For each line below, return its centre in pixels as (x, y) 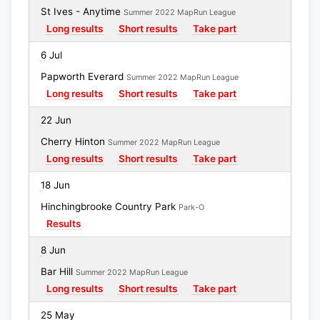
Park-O (191, 207)
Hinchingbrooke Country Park (110, 206)
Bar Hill (58, 271)
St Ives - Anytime (82, 11)
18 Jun (55, 185)
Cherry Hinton (74, 141)
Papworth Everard (84, 76)
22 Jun (56, 120)
